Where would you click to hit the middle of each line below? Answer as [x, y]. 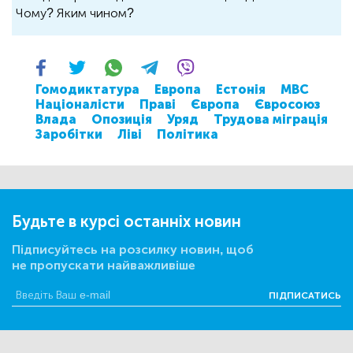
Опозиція [122, 120]
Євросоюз [287, 105]
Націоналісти [80, 105]
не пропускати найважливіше [104, 266]
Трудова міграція [271, 120]
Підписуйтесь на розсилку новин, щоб [133, 250]
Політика [188, 135]
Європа [215, 105]
